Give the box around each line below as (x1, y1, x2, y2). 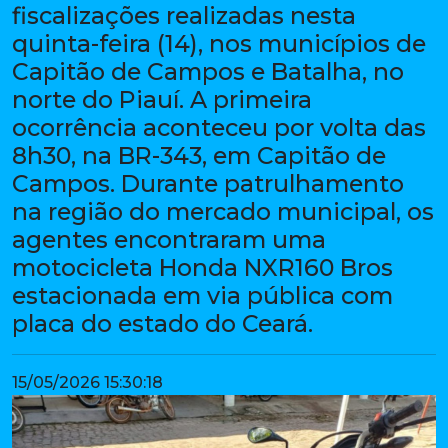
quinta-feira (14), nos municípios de (12, 28, 426, 58)
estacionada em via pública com (12, 280, 393, 310)
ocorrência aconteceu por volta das (12, 112, 426, 142)
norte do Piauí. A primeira (12, 84, 312, 114)
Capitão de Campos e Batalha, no (12, 56, 404, 86)
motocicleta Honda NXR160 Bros (12, 252, 393, 282)
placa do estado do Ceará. (12, 308, 313, 338)
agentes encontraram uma (12, 224, 326, 254)
